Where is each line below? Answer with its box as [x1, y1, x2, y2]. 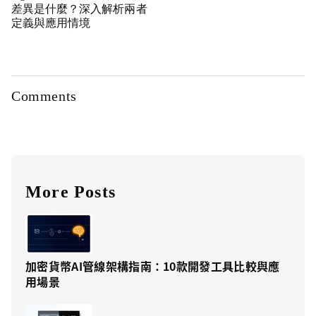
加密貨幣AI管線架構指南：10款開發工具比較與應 [25, 257, 280, 275]
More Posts [25, 183, 116, 202]
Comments [11, 88, 77, 104]
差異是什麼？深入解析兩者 [11, 2, 147, 16]
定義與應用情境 [11, 16, 91, 30]
